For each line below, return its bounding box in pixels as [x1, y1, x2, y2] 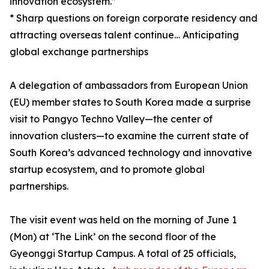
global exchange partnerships [10, 46, 148, 58]
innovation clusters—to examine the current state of [10, 130, 249, 142]
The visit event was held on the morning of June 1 [10, 214, 237, 226]
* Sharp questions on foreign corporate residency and [10, 12, 258, 25]
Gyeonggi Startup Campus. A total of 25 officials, [10, 247, 236, 260]
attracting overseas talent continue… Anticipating [10, 29, 239, 41]
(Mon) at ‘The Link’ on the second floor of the [10, 231, 216, 243]
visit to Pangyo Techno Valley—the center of [10, 113, 213, 125]
